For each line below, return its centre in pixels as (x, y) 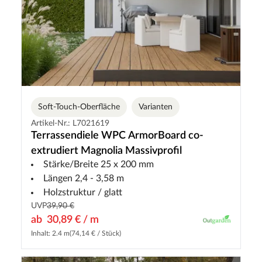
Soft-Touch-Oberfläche (79, 107)
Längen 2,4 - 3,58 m (84, 179)
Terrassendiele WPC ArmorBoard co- (117, 136)
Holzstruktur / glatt (83, 193)
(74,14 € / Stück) (95, 234)
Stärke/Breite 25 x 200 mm (99, 165)
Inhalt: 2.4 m (50, 234)
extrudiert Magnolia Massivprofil (106, 151)
